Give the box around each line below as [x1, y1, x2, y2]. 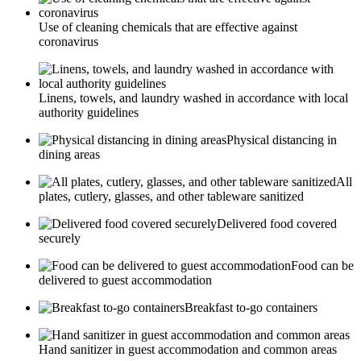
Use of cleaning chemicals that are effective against [39, 20, 297, 35]
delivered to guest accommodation [39, 273, 212, 288]
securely [39, 231, 81, 246]
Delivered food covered [217, 217, 337, 231]
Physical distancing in [226, 133, 337, 147]
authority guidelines [39, 106, 139, 120]
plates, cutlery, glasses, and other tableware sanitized [39, 189, 304, 204]
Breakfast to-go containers [185, 301, 317, 315]
